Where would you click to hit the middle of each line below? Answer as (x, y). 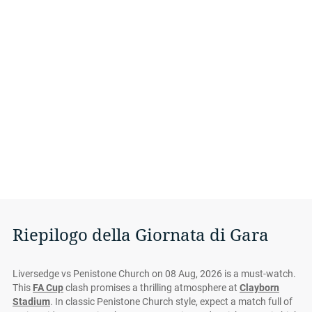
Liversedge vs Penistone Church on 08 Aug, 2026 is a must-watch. (154, 274)
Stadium (31, 302)
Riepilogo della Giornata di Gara (141, 235)
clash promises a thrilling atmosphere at (151, 288)
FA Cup (48, 288)
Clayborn (259, 288)
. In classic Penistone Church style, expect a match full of (171, 302)
